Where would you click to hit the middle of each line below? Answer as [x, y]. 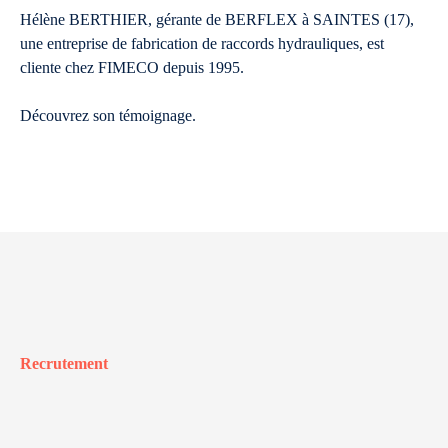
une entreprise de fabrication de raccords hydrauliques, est [202, 43]
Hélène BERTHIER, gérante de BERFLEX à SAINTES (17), [217, 19]
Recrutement [64, 363]
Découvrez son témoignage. [108, 115]
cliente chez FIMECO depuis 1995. [132, 67]
